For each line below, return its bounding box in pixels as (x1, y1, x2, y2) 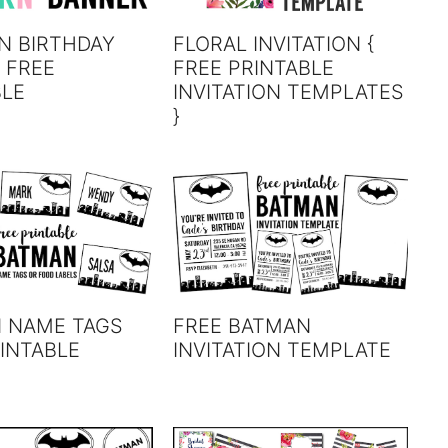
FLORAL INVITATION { (173, 32, 375, 56)
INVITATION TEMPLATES (173, 80, 405, 104)
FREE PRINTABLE (173, 56, 335, 80)
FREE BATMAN (173, 313, 312, 338)
